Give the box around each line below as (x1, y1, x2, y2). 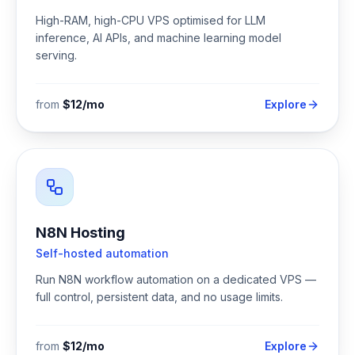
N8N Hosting (36, 224, 125, 241)
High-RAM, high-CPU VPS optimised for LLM (36, 13, 265, 27)
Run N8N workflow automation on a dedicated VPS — (36, 273, 316, 286)
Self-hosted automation (36, 246, 169, 260)
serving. (36, 48, 77, 62)
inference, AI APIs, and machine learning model (36, 31, 281, 44)
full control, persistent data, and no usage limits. (36, 290, 283, 303)
